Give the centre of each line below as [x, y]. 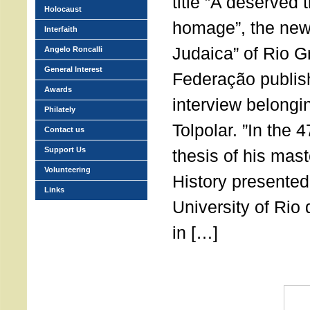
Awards [58, 89]
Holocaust [63, 9]
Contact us [64, 129]
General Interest [73, 69]
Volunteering [67, 170]
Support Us [65, 149]
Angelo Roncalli [73, 49]
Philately [60, 109]
